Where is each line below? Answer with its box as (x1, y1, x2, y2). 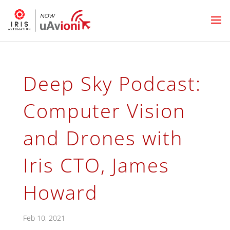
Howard (23, 179, 98, 205)
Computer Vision (23, 97, 185, 124)
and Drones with (23, 124, 183, 151)
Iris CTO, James (23, 151, 169, 178)
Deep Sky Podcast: (23, 70, 201, 97)
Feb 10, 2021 (23, 213, 65, 223)
